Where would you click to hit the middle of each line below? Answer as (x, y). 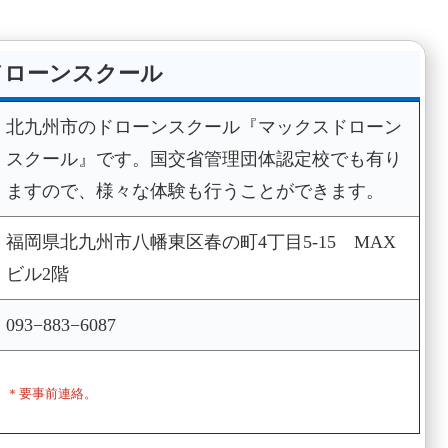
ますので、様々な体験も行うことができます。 (194, 190)
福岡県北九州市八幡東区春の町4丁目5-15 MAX (200, 241)
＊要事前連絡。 (51, 393)
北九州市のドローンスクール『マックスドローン (203, 126)
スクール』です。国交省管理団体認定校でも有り (203, 158)
